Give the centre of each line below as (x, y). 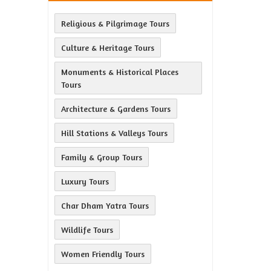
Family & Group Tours (102, 157)
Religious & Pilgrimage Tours (115, 23)
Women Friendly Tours (103, 254)
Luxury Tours (85, 181)
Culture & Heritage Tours (108, 47)
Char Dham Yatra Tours (105, 205)
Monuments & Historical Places (120, 72)
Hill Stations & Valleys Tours (114, 133)
